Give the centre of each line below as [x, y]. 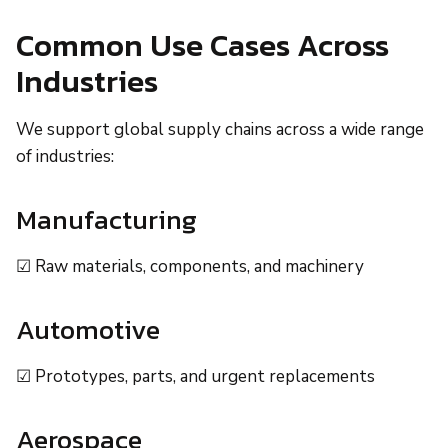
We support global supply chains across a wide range [220, 130]
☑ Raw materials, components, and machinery [190, 267]
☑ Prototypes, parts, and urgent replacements [195, 377]
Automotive [88, 330]
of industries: [65, 157]
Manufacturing [106, 220]
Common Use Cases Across [202, 45]
